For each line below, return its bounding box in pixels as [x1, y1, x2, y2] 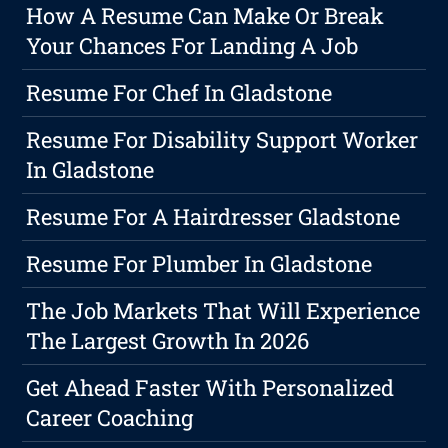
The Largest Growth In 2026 [26, 326, 310, 356]
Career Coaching [26, 403, 194, 433]
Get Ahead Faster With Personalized [26, 373, 395, 403]
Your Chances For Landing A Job [26, 31, 359, 61]
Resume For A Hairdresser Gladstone [26, 202, 401, 232]
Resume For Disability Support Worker [26, 125, 419, 155]
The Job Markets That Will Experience [26, 296, 421, 326]
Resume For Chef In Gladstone [26, 78, 333, 108]
